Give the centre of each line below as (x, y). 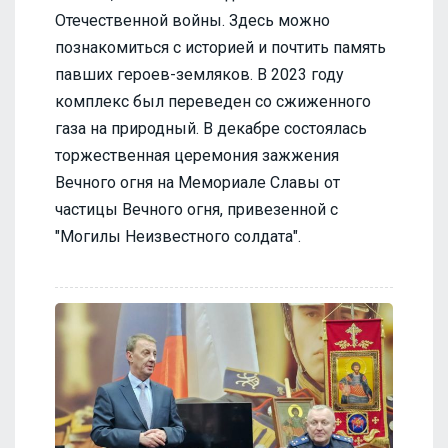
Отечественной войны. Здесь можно (192, 21)
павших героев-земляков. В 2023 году (199, 75)
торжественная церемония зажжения (197, 156)
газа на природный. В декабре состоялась (211, 129)
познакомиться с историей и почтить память (220, 48)
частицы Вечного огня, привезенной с (196, 210)
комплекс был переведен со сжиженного (213, 102)
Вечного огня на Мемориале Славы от (197, 183)
